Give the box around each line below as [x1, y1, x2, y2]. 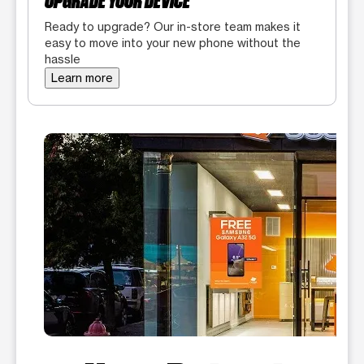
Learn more [51, 71, 113, 85]
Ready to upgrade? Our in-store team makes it [45, 19, 301, 34]
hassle [45, 52, 80, 67]
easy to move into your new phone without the [45, 36, 301, 50]
